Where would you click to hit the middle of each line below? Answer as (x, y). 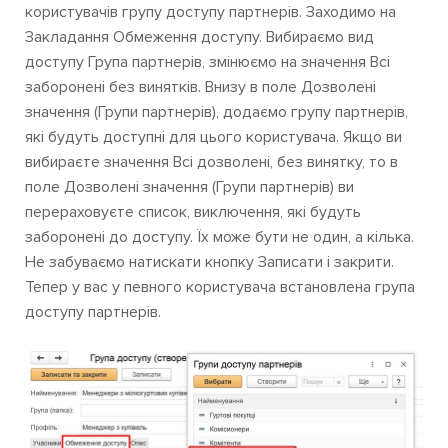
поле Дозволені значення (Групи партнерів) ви (189, 187)
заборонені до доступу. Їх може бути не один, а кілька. (219, 237)
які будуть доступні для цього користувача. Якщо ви (213, 137)
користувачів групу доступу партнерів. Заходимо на (210, 12)
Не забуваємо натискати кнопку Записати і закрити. (209, 262)
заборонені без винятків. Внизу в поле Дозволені (200, 87)
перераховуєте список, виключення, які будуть (193, 212)
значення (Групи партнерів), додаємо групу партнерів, (216, 112)
